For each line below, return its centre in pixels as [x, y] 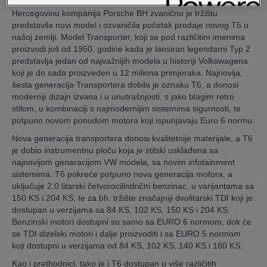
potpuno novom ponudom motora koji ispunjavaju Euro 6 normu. [133, 120]
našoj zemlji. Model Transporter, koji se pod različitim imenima [128, 37]
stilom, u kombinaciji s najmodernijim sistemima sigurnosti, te [126, 108]
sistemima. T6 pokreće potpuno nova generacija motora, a [122, 174]
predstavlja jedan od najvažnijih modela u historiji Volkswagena [130, 61]
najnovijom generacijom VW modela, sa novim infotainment [123, 162]
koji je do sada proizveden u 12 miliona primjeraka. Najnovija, [127, 73]
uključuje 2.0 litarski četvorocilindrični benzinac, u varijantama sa [133, 186]
